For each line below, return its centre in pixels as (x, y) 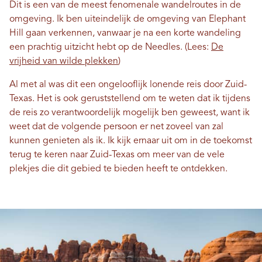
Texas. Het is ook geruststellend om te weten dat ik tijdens (130, 99)
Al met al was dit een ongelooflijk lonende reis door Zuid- (128, 85)
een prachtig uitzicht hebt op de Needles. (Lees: (110, 48)
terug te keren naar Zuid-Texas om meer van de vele (117, 155)
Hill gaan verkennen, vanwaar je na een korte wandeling (125, 34)
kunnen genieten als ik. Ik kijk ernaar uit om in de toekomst (131, 141)
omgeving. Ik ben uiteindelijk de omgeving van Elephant (127, 20)
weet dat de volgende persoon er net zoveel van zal (116, 127)
